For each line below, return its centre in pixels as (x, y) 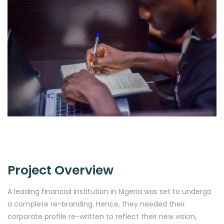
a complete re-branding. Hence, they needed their (96, 204)
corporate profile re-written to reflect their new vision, (102, 217)
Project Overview (60, 170)
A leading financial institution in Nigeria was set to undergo (109, 192)
